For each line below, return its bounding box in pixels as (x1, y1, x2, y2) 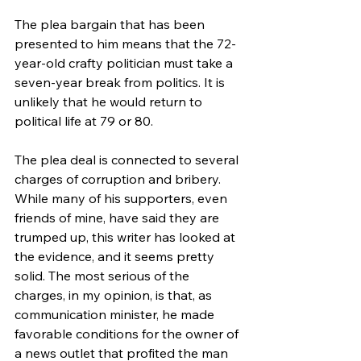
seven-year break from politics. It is (15, 73, 228, 90)
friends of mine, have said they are (15, 209, 222, 226)
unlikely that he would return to (15, 93, 205, 110)
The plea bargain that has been (15, 15, 208, 32)
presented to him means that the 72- (15, 35, 236, 52)
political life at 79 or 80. (15, 112, 156, 129)
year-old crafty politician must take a (15, 54, 236, 71)
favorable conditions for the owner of (15, 325, 242, 342)
